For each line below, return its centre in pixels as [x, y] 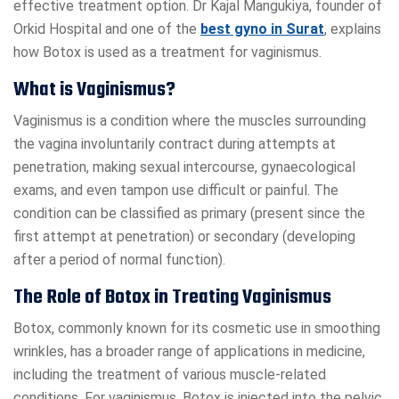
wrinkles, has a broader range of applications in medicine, [189, 352]
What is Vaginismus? [94, 90]
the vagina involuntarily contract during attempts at [175, 144]
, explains [353, 29]
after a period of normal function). [119, 260]
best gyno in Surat [262, 29]
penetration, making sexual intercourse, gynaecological [184, 167]
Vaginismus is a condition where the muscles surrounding [190, 121]
